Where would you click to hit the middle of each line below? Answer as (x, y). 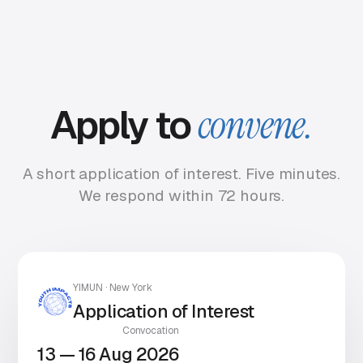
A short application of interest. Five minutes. (181, 174)
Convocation (150, 331)
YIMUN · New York (113, 288)
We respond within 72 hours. (181, 196)
